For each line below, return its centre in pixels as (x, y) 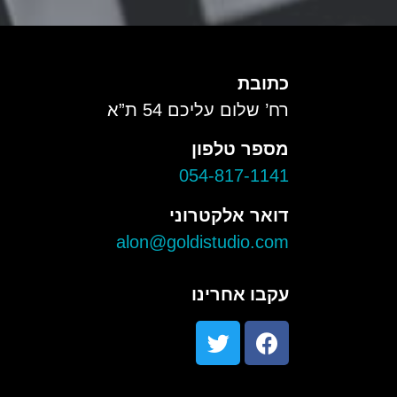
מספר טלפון (240, 149)
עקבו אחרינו (240, 295)
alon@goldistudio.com (202, 241)
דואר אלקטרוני (229, 215)
